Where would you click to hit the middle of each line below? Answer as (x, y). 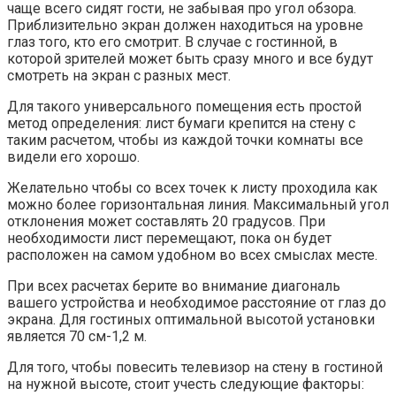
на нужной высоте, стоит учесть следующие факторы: (186, 385)
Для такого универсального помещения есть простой (184, 107)
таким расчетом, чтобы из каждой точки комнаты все (185, 141)
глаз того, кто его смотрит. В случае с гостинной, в (172, 42)
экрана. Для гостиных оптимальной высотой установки (191, 320)
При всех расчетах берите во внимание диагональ (174, 286)
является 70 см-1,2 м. (77, 337)
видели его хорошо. (73, 157)
